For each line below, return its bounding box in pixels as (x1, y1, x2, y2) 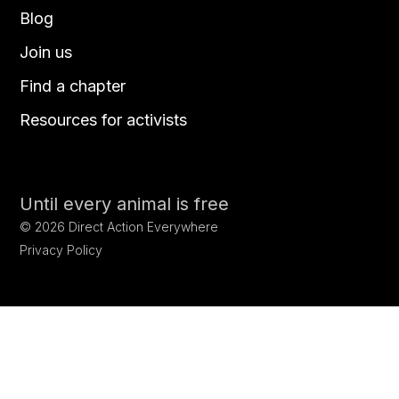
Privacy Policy (20, 241, 103, 257)
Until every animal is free (20, 192, 230, 215)
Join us (20, 42, 73, 61)
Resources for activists (20, 110, 188, 129)
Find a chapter (20, 76, 126, 95)
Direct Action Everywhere (65, 218, 219, 234)
